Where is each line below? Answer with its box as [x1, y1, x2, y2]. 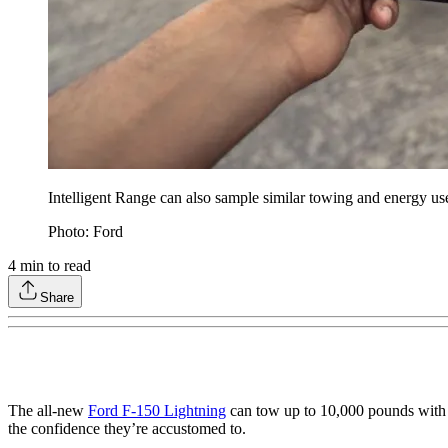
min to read [16, 256, 91, 274]
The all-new [8, 401, 88, 419]
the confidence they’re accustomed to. [8, 419, 246, 437]
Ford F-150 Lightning [88, 401, 226, 419]
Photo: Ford [48, 222, 123, 240]
